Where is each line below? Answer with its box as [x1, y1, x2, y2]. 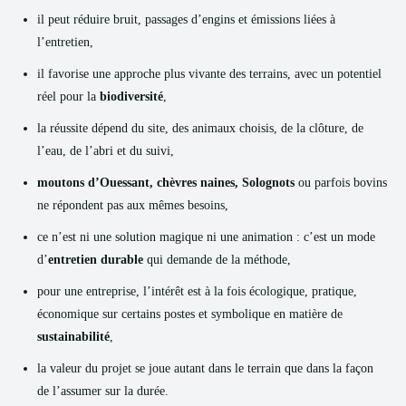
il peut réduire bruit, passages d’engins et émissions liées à [37, 13, 335, 26]
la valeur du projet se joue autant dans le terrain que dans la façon [37, 362, 373, 375]
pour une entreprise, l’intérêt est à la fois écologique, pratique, [37, 285, 357, 298]
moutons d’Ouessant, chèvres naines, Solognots [37, 176, 295, 189]
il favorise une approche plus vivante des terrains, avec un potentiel [37, 67, 382, 81]
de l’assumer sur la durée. [37, 384, 169, 398]
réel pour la [37, 90, 100, 103]
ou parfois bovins [295, 176, 387, 189]
